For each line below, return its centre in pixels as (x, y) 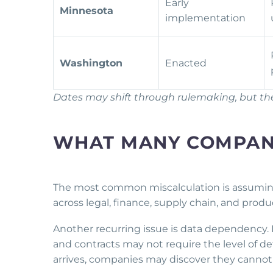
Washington (91, 63)
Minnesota (87, 11)
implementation (207, 18)
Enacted (187, 63)
